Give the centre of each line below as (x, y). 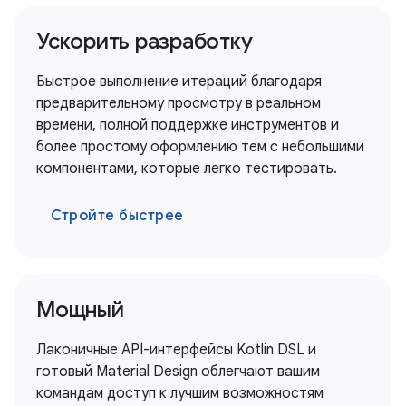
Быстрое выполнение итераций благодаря (179, 82)
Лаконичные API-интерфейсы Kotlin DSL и (176, 350)
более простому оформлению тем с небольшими (200, 147)
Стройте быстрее (117, 216)
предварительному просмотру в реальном (179, 103)
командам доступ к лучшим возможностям (180, 393)
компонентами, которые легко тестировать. (187, 169)
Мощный (80, 310)
